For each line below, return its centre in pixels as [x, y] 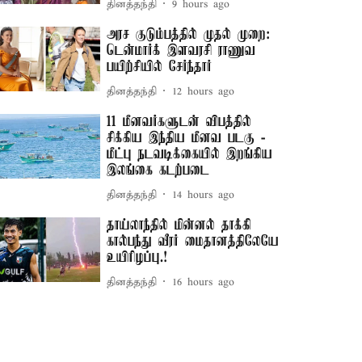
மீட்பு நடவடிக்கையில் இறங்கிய [190, 154]
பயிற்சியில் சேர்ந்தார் [160, 67]
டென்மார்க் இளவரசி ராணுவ [181, 51]
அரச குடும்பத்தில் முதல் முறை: [189, 35]
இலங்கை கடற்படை [158, 170]
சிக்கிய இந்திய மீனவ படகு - [186, 138]
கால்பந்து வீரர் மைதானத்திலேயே [193, 242]
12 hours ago [204, 91]
